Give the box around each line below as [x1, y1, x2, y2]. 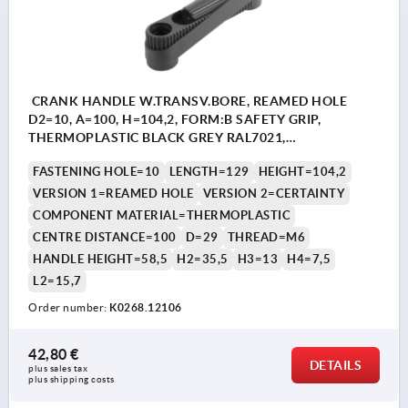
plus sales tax [28, 363, 90, 374]
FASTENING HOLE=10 [33, 165, 160, 179]
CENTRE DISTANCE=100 [33, 230, 177, 245]
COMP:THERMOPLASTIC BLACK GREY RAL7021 [28, 148, 327, 164]
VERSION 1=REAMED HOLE [33, 187, 194, 201]
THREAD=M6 [227, 230, 305, 245]
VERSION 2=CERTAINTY [202, 187, 345, 201]
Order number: [28, 301, 109, 314]
